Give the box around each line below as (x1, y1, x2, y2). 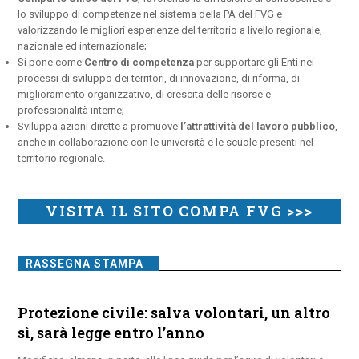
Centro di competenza (84, 55, 195, 68)
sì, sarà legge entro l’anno (18, 322, 205, 342)
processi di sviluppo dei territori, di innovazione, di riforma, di (18, 71, 301, 84)
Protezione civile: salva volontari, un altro (18, 302, 331, 322)
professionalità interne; (18, 103, 125, 116)
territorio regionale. (18, 151, 106, 164)
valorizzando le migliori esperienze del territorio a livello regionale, (18, 23, 323, 36)
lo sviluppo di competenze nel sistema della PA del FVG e (18, 7, 283, 20)
